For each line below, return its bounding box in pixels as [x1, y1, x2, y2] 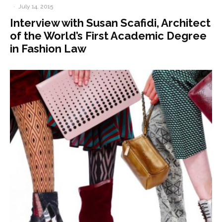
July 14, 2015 [18, 3, 53, 10]
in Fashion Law [10, 42, 86, 55]
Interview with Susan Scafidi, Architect [10, 16, 211, 29]
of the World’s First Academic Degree [10, 29, 207, 42]
